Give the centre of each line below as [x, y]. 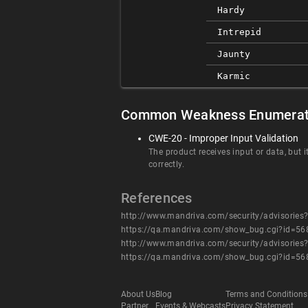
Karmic [234, 76]
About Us [138, 295]
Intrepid [239, 32]
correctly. [166, 164]
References [157, 198]
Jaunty [234, 54]
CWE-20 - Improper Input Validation [223, 138]
